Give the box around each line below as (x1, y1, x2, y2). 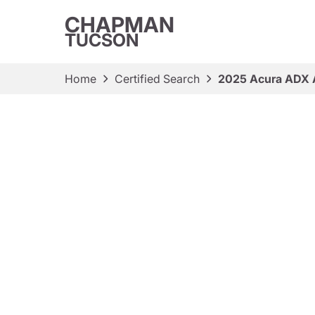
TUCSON (65, 30, 139, 51)
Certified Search (115, 72, 200, 86)
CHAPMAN (65, 12, 174, 37)
